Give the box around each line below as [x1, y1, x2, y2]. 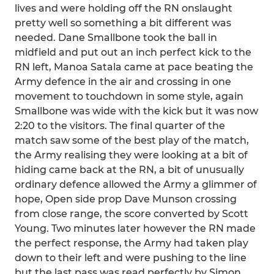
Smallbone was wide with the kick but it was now [15, 105, 258, 117]
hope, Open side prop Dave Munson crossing [15, 193, 237, 205]
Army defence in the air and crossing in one [15, 76, 231, 87]
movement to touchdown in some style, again [15, 91, 243, 102]
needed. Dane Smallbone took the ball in [15, 32, 217, 43]
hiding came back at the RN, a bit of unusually [15, 164, 244, 176]
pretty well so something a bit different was [15, 17, 231, 29]
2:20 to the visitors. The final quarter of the [15, 120, 225, 131]
